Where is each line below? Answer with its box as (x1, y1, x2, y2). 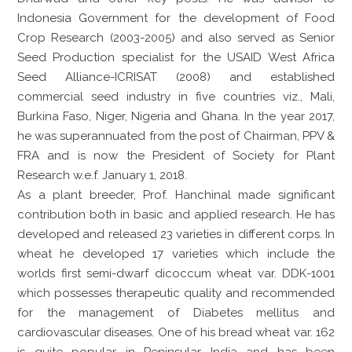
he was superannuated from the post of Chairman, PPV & (17, 128, 335, 143)
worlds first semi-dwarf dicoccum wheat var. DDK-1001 (17, 266, 335, 280)
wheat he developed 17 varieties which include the (17, 246, 335, 261)
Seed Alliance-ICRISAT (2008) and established (17, 69, 335, 84)
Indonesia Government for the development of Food (17, 10, 335, 25)
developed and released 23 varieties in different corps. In (17, 226, 335, 241)
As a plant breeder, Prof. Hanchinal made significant (17, 187, 335, 202)
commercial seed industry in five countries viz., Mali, (17, 89, 335, 104)
